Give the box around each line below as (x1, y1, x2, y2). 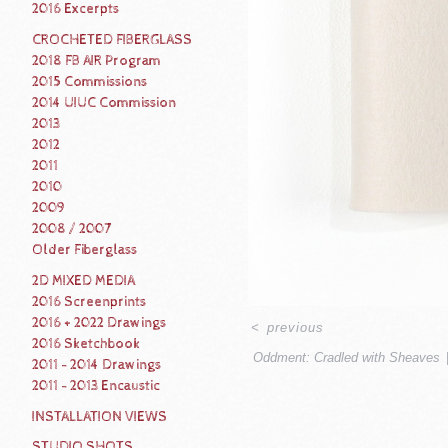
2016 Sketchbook (32, 335, 140, 352)
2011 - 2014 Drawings (32, 356, 161, 373)
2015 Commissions (32, 74, 147, 90)
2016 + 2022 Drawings (32, 314, 166, 331)
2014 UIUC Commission (32, 95, 176, 111)
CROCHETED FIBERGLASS (32, 32, 192, 48)
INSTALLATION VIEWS (32, 408, 167, 425)
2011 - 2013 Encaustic (32, 377, 160, 394)
